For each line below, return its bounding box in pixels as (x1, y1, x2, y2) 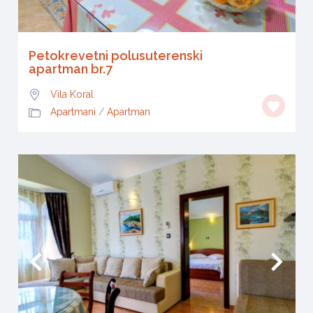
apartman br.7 (28, 61, 112, 76)
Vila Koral (50, 88, 94, 100)
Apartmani (50, 106, 96, 118)
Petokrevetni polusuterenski (28, 48, 203, 63)
